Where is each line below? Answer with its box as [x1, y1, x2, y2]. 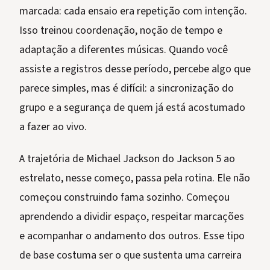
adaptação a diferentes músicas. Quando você [19, 42, 228, 58]
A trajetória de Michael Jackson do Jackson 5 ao [19, 151, 235, 167]
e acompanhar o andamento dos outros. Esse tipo [19, 228, 245, 244]
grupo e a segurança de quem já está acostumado [19, 100, 245, 116]
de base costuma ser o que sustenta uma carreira [19, 248, 242, 263]
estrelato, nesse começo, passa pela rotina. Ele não [19, 171, 250, 186]
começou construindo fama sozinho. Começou [19, 190, 230, 206]
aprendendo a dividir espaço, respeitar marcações [19, 209, 244, 225]
